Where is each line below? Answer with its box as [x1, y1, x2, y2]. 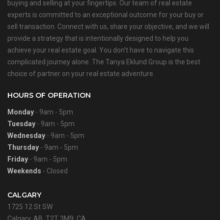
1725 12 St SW [7, 203, 53, 211]
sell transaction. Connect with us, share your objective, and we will [7, 23, 209, 31]
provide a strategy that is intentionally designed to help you [7, 34, 189, 43]
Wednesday [7, 132, 45, 140]
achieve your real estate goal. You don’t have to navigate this [7, 46, 194, 55]
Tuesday [7, 120, 35, 128]
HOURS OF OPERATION [7, 91, 91, 100]
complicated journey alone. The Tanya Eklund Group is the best [7, 58, 200, 66]
